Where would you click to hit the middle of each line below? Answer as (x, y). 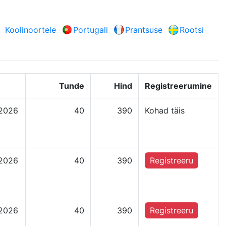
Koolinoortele (31, 30)
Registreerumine (178, 86)
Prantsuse (144, 30)
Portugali (91, 30)
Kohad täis (165, 111)
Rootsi (192, 30)
